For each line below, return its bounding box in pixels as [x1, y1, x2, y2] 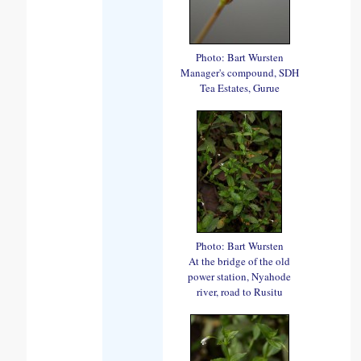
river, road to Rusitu [196, 284, 283, 299]
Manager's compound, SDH [180, 64, 299, 80]
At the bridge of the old [189, 253, 291, 268]
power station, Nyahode [188, 268, 292, 284]
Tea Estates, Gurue [199, 80, 280, 95]
